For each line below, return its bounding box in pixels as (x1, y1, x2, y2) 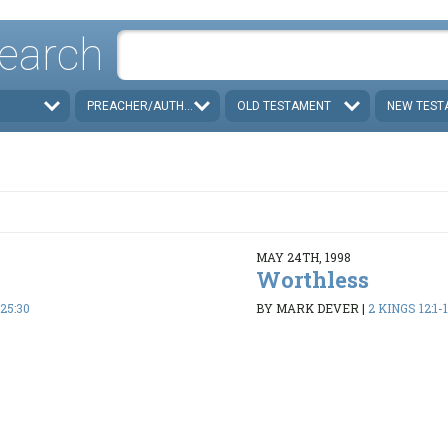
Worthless (255, 264, 369, 294)
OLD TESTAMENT (237, 98, 331, 113)
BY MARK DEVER (255, 300, 359, 317)
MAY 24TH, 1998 (255, 248, 351, 265)
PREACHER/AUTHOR (87, 98, 201, 113)
